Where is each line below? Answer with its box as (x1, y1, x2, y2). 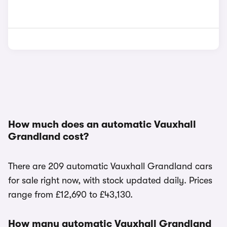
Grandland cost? (8, 131, 89, 142)
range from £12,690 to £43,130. (8, 190, 133, 200)
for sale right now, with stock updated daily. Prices (8, 175, 212, 185)
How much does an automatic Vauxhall (8, 119, 196, 130)
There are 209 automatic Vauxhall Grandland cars (8, 161, 212, 171)
